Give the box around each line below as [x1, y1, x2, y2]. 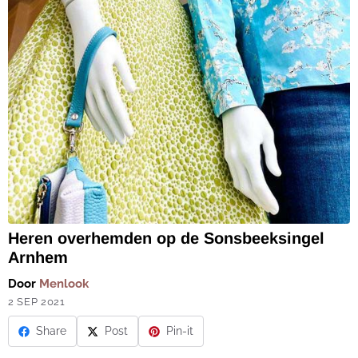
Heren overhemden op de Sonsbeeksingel [8, 229, 324, 248]
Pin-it [166, 324, 193, 338]
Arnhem [8, 249, 68, 267]
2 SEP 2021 [8, 296, 66, 308]
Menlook [39, 276, 89, 292]
